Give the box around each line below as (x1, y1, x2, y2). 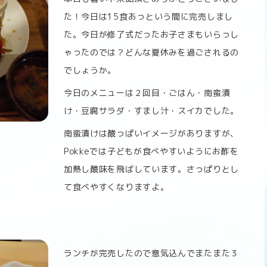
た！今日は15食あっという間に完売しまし (63, 11, 233, 23)
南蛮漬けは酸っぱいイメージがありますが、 (63, 128, 239, 139)
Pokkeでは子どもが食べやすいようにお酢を (63, 145, 239, 157)
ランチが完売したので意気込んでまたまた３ (63, 247, 239, 259)
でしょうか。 (63, 64, 117, 76)
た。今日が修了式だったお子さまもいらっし (63, 29, 239, 41)
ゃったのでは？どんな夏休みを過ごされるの (63, 46, 239, 58)
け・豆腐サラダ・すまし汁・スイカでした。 (63, 105, 239, 117)
